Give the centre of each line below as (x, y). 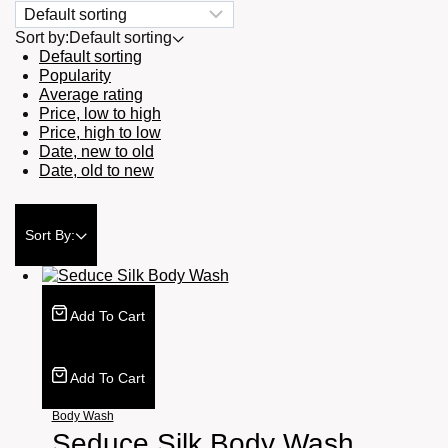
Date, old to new (96, 171)
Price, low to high (100, 114)
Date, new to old (96, 152)
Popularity (75, 76)
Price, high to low (100, 133)
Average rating (91, 95)
